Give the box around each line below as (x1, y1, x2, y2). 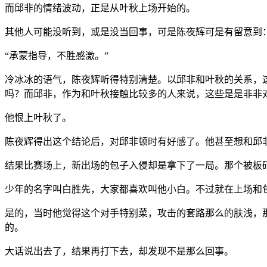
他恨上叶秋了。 (5, 112, 72, 123)
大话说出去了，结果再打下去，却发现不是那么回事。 (5, 246, 234, 256)
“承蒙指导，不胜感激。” (5, 50, 108, 61)
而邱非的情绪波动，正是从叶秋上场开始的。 (5, 2, 195, 13)
